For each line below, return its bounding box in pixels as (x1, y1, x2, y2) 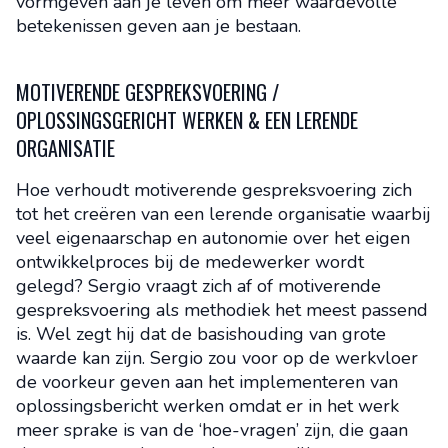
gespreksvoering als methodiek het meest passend (16, 298, 428, 322)
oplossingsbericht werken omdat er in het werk (16, 394, 399, 418)
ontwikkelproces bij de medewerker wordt (16, 250, 364, 274)
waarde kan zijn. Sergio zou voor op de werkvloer (16, 346, 418, 370)
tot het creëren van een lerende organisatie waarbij (16, 202, 431, 226)
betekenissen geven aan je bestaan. (16, 14, 301, 38)
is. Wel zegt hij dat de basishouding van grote (16, 322, 386, 346)
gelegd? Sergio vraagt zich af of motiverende (16, 274, 381, 298)
